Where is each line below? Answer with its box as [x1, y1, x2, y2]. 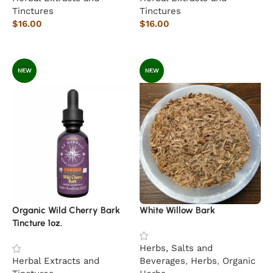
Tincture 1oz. [12, 218, 62, 229]
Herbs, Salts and [140, 243, 213, 253]
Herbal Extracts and [12, 255, 99, 266]
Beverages [140, 255, 185, 266]
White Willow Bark [140, 205, 215, 216]
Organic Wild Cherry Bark [12, 205, 120, 216]
